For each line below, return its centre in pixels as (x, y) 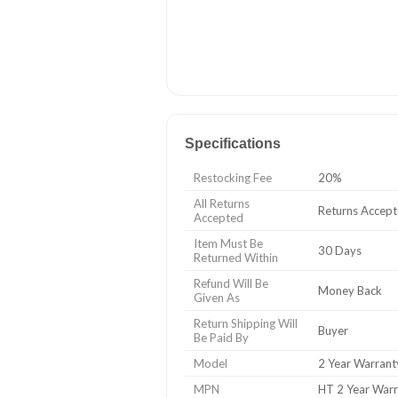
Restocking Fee (233, 177)
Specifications (233, 143)
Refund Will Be (231, 283)
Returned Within (236, 257)
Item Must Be (228, 243)
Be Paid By (221, 337)
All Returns (222, 203)
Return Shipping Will (246, 323)
